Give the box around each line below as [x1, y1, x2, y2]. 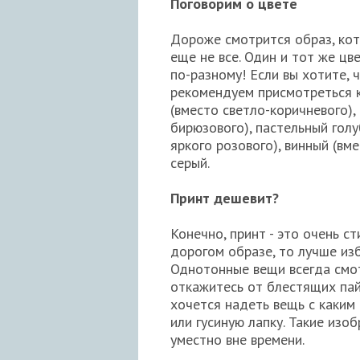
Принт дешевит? [170, 189, 279, 208]
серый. [170, 153, 210, 173]
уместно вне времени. [170, 330, 305, 350]
